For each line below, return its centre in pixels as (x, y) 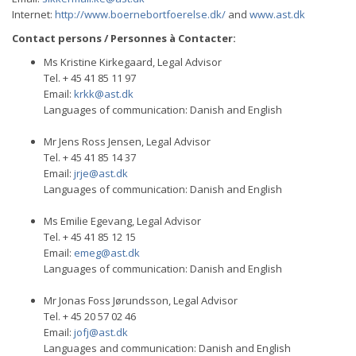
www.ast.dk (277, 14)
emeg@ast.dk (107, 253)
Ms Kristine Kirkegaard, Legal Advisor (133, 62)
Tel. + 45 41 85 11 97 (90, 78)
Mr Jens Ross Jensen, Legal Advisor (127, 141)
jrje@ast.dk (101, 173)
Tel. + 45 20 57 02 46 (90, 316)
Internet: (33, 14)
